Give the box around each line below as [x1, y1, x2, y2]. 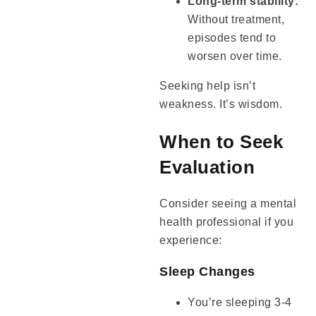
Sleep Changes [159, 265, 255, 279]
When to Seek [159, 130, 284, 152]
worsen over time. [188, 50, 282, 63]
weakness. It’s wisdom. [159, 98, 283, 111]
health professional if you [159, 216, 294, 229]
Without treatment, [188, 13, 285, 26]
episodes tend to [188, 32, 276, 44]
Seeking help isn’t [159, 80, 256, 92]
